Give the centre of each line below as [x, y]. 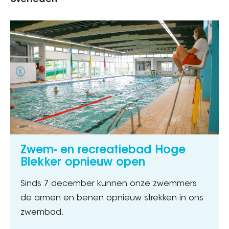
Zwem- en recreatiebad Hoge [103, 151]
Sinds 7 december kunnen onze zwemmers [109, 184]
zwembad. [42, 212]
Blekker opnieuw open [83, 163]
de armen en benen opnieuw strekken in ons [112, 198]
